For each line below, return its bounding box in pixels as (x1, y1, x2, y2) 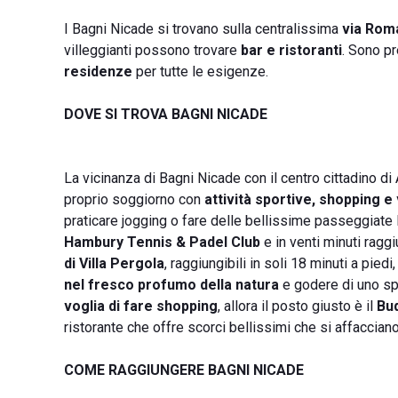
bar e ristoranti (241, 42, 342, 59)
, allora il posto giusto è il (218, 298, 377, 314)
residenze (64, 63, 132, 80)
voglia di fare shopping (64, 298, 218, 314)
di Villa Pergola (64, 255, 164, 272)
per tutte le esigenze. (132, 63, 268, 80)
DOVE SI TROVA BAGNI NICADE (64, 106, 267, 123)
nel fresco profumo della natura (64, 276, 279, 293)
